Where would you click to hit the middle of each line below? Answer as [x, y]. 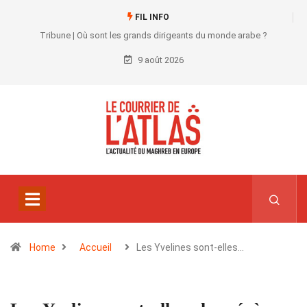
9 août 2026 [159, 60]
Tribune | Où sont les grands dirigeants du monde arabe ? [153, 35]
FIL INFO [151, 17]
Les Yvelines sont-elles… [190, 248]
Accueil [96, 248]
